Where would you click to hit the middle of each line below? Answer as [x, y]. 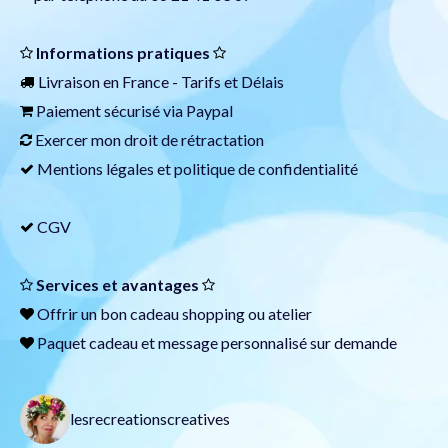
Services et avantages [117, 285]
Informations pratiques [123, 53]
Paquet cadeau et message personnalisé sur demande [215, 343]
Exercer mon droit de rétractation [149, 140]
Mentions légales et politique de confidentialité [197, 169]
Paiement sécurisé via [109, 111]
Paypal [209, 111]
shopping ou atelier [245, 314]
